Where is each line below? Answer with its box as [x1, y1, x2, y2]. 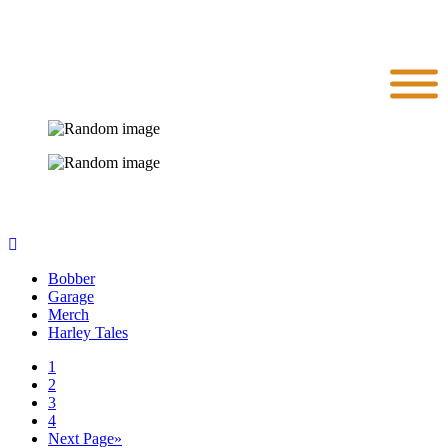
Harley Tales [48, 324, 128, 341]
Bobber [48, 270, 95, 287]
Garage [48, 288, 94, 305]
